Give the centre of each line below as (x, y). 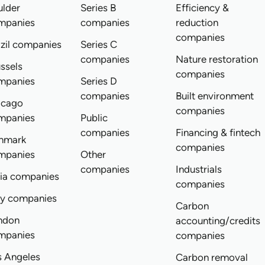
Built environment (215, 96)
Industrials (199, 169)
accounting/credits (218, 221)
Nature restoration (217, 59)
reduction (197, 22)
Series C (99, 44)
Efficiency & (203, 8)
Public (94, 118)
